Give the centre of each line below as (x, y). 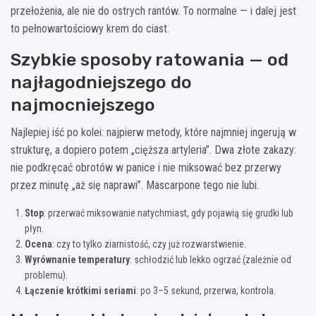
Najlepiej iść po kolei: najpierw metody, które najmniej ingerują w (153, 132)
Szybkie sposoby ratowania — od (150, 59)
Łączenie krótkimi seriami (80, 290)
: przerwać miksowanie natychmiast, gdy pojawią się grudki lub (169, 213)
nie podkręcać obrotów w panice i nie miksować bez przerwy (146, 167)
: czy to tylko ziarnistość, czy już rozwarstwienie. (149, 244)
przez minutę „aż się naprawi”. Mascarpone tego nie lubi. (135, 185)
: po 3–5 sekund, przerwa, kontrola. (206, 290)
